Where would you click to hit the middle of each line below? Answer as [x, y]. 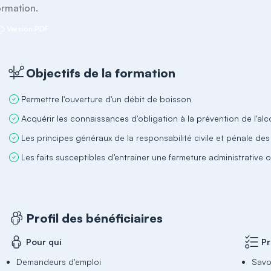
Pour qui [44, 242]
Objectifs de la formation [101, 73]
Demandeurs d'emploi [59, 262]
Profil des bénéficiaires [95, 218]
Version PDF [28, 29]
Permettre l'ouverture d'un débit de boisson [106, 99]
